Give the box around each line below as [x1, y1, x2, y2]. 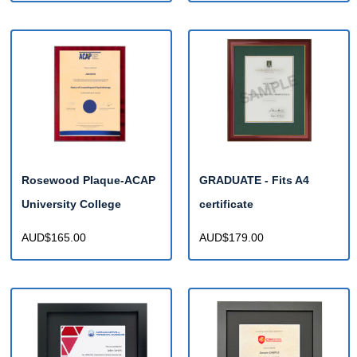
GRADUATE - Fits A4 [199, 173, 309, 186]
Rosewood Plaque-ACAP [22, 173, 155, 186]
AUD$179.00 [199, 230, 264, 244]
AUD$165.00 [22, 230, 86, 244]
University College [22, 197, 121, 210]
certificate [199, 197, 253, 210]
